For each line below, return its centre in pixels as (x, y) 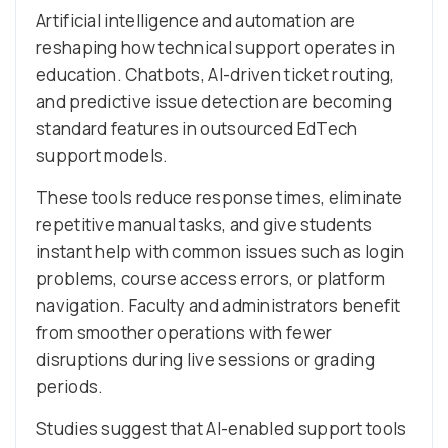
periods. (70, 386)
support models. (102, 155)
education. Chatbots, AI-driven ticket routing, (215, 74)
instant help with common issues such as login (220, 251)
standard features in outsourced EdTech (197, 128)
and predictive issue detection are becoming (214, 101)
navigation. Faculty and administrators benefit (218, 305)
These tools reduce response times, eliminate (219, 197)
